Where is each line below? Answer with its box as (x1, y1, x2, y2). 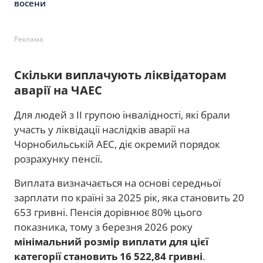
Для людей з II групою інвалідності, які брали (14, 108, 230, 122)
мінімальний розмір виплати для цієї (14, 235, 208, 249)
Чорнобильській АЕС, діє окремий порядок (14, 137, 220, 151)
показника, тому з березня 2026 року (14, 220, 193, 234)
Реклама (14, 34, 43, 45)
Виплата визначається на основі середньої (14, 176, 221, 190)
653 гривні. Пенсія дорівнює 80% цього (14, 205, 202, 220)
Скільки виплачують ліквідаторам (14, 67, 227, 83)
